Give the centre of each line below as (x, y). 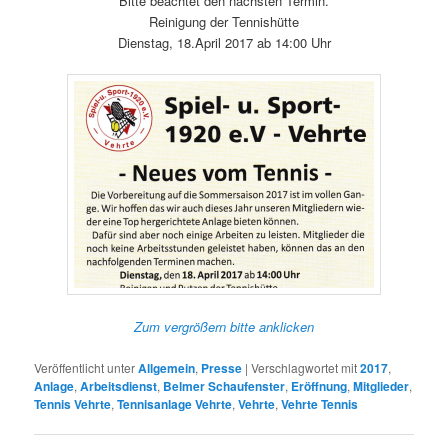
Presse (222, 367)
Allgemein (167, 367)
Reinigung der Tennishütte (224, 22)
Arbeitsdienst (119, 385)
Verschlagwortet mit (304, 367)
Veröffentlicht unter (85, 367)
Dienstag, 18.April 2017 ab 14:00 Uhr (224, 43)
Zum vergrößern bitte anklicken (224, 327)
